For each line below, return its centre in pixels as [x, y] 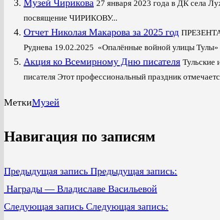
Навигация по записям [80, 136]
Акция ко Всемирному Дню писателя [102, 61]
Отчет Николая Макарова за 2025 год [101, 32]
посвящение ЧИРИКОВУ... [70, 18]
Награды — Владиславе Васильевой [81, 188]
